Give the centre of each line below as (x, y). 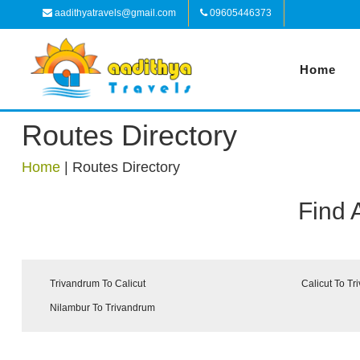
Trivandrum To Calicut (98, 284)
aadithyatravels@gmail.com (114, 13)
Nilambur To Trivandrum (102, 308)
